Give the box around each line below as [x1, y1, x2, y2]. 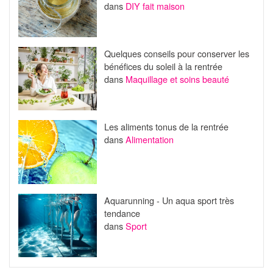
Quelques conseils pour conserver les [104, 46, 249, 60]
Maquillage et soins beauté [125, 72, 229, 85]
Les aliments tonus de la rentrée [104, 120, 229, 133]
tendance [104, 206, 140, 219]
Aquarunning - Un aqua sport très [104, 193, 234, 207]
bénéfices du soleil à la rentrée [104, 59, 222, 73]
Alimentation [125, 133, 174, 146]
